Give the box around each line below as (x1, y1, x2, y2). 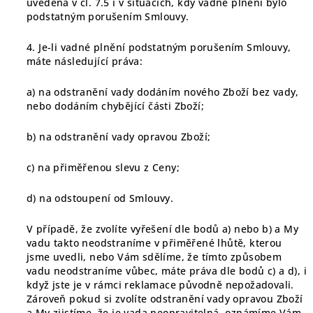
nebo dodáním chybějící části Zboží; (27, 99, 204, 112)
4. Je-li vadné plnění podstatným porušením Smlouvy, (27, 41, 291, 54)
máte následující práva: (27, 54, 143, 68)
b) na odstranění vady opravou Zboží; (27, 130, 211, 143)
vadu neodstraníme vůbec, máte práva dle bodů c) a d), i (27, 264, 307, 277)
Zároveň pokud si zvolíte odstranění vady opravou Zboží (27, 292, 303, 305)
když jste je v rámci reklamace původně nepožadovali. (27, 278, 294, 291)
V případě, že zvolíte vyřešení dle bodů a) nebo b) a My (27, 222, 298, 235)
